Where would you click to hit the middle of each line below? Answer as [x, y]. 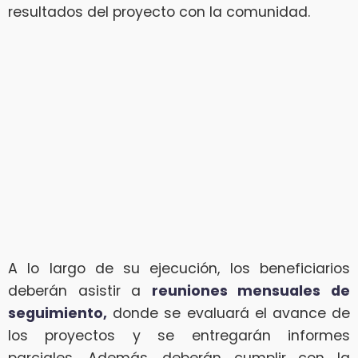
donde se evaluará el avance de [229, 313]
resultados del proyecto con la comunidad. [159, 12]
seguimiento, [58, 313]
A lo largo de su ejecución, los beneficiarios [179, 268]
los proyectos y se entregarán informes [179, 335]
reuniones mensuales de [251, 290]
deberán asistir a [80, 290]
